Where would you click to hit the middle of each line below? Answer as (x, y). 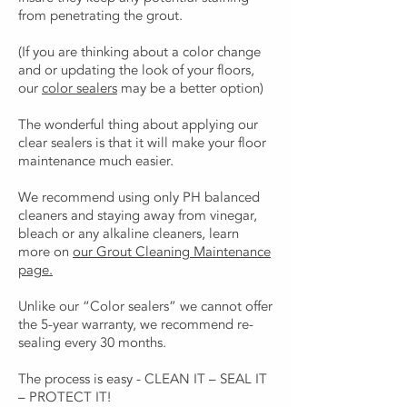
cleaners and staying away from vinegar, (138, 215)
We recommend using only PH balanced (139, 197)
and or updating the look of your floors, (136, 70)
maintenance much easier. (96, 161)
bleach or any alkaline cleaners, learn (129, 233)
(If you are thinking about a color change (139, 52)
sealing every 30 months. (92, 342)
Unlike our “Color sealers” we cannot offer (145, 306)
